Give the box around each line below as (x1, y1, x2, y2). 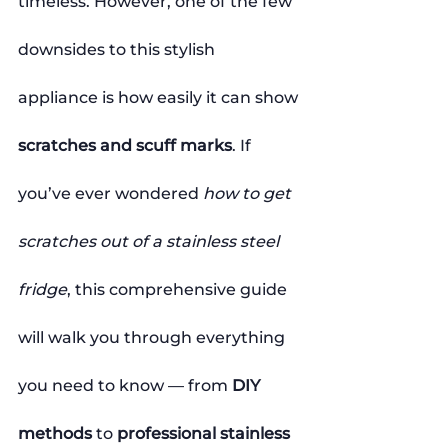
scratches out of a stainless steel (18, 231, 283, 251)
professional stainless (117, 423, 294, 443)
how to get (203, 183, 295, 203)
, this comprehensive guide (67, 279, 291, 299)
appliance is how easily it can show (18, 87, 302, 107)
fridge (18, 279, 67, 299)
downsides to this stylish (18, 39, 219, 59)
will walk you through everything (18, 327, 289, 347)
